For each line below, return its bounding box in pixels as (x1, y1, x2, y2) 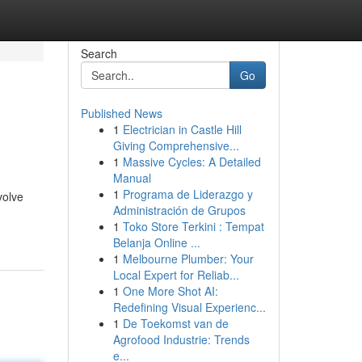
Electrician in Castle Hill (122, 121, 242, 137)
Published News (80, 105, 162, 121)
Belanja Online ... (112, 234, 200, 250)
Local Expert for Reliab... (112, 267, 239, 283)
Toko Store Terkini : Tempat (122, 218, 264, 234)
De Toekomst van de (122, 315, 229, 331)
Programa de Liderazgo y (122, 186, 253, 202)
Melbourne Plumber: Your (122, 250, 254, 267)
